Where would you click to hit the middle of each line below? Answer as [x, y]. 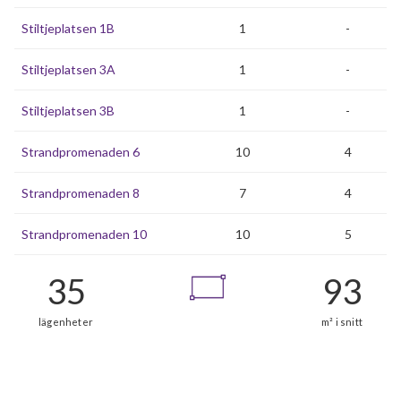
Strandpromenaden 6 [81, 152]
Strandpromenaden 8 [81, 193]
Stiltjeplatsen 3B [68, 111]
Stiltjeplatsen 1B [68, 28]
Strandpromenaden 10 [84, 234]
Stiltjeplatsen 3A [68, 69]
